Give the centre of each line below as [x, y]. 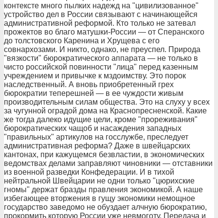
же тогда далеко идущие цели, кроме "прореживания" [101, 119]
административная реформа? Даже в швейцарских [97, 146]
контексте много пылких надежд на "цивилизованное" [101, 6]
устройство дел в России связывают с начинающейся [101, 14]
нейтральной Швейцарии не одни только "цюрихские [99, 181]
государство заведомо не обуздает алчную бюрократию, [105, 207]
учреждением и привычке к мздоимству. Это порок [95, 76]
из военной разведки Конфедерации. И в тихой [89, 172]
